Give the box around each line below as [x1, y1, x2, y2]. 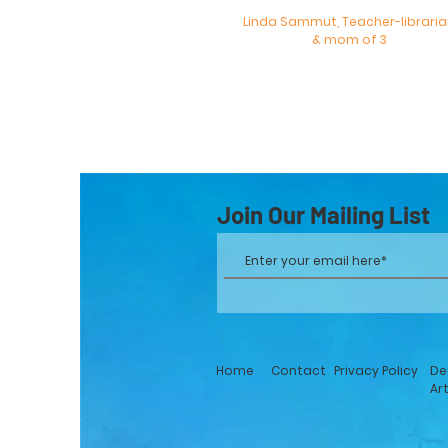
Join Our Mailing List [217, 200, 430, 229]
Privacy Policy [334, 362, 418, 379]
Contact [271, 362, 326, 379]
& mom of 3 [311, 31, 387, 48]
